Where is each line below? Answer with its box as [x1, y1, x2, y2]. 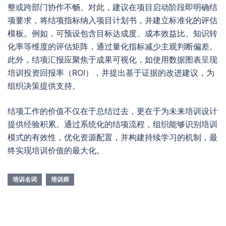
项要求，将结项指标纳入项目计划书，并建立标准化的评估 [8, 15, 217, 25]
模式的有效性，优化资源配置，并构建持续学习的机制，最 [8, 132, 217, 142]
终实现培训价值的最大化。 [8, 145, 104, 155]
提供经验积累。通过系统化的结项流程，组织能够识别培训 [8, 119, 217, 129]
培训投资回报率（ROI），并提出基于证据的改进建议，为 [8, 68, 214, 78]
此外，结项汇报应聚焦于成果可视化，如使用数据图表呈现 [8, 54, 217, 65]
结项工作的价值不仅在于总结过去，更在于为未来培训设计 [8, 106, 217, 116]
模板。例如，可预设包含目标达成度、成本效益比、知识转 [8, 28, 217, 38]
